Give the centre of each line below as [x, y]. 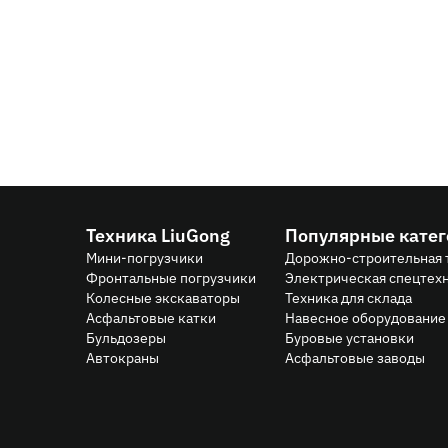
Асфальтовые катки [151, 316]
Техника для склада [348, 296]
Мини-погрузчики [144, 256]
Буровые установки [349, 336]
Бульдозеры [126, 336]
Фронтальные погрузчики [171, 276]
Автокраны [122, 356]
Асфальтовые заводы [355, 356]
